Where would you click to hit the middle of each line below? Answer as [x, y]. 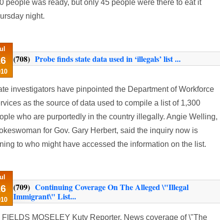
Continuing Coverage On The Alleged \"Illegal [112, 187]
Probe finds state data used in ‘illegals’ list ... [108, 59]
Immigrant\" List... [45, 196]
